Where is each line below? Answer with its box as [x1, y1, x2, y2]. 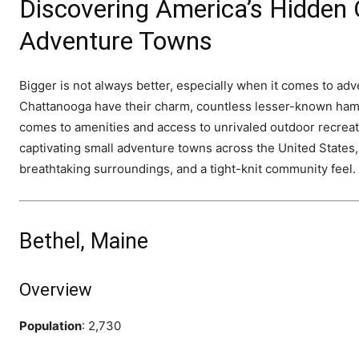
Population [19, 317, 82, 333]
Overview [19, 279, 92, 300]
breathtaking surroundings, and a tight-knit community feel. [19, 160, 356, 176]
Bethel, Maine [19, 228, 148, 254]
